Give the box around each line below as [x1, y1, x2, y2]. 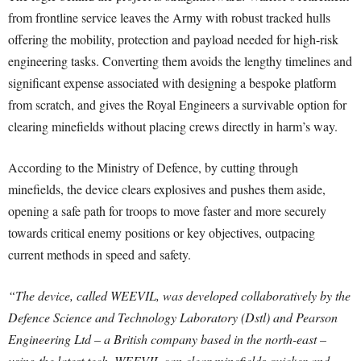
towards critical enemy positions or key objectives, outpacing [8, 224, 315, 242]
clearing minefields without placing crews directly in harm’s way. [8, 118, 338, 135]
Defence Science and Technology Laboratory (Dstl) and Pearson [8, 309, 338, 326]
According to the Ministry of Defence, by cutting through [8, 159, 298, 176]
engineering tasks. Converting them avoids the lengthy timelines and [8, 52, 352, 70]
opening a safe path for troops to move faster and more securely [8, 202, 326, 220]
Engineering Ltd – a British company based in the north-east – [8, 330, 326, 348]
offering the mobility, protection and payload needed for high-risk [8, 31, 338, 48]
